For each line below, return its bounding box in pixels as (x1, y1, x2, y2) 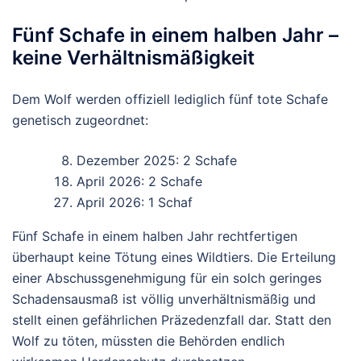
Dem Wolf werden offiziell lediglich (12, 90, 229, 107)
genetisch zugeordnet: (12, 111, 148, 128)
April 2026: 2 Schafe (77, 172, 202, 189)
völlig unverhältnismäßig (141, 290, 289, 307)
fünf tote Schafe (229, 90, 328, 107)
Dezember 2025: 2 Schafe (77, 151, 237, 168)
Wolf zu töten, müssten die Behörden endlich (12, 332, 284, 349)
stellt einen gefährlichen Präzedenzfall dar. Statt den (12, 311, 331, 328)
